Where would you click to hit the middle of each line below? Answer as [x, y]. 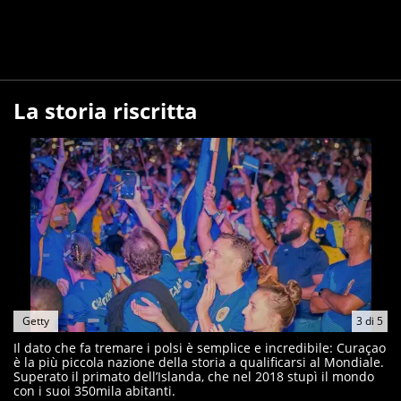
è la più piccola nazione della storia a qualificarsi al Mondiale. [199, 363]
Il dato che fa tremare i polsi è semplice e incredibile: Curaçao [200, 348]
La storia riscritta [106, 111]
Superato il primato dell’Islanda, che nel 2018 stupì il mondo [194, 377]
